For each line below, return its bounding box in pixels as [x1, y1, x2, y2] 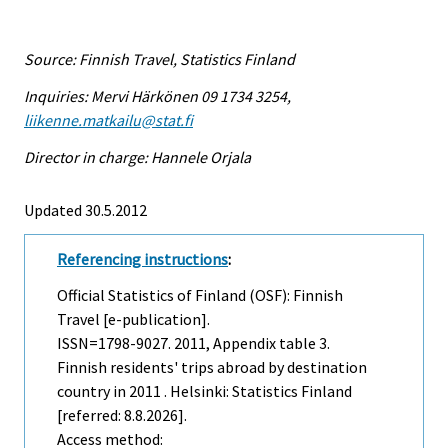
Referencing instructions [57, 248, 228, 269]
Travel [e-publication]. [57, 309, 210, 330]
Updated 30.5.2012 [24, 199, 147, 220]
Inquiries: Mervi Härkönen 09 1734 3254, [24, 85, 291, 106]
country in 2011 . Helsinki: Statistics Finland [57, 381, 352, 402]
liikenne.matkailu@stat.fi [24, 109, 193, 130]
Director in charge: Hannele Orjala [24, 146, 251, 167]
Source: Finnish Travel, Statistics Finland [24, 49, 295, 70]
